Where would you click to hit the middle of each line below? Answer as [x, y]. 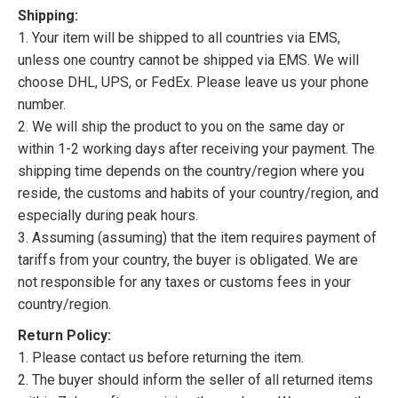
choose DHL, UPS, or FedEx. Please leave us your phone [193, 82]
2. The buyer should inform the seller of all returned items [195, 379]
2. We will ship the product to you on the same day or [181, 126]
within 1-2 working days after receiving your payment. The [196, 148]
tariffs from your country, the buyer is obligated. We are [188, 259]
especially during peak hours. [108, 215]
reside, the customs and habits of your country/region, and [198, 193]
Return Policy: [64, 335]
